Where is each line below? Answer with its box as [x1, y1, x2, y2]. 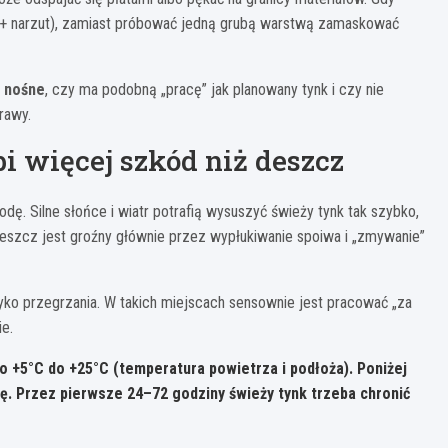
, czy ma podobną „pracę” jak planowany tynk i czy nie [45, 80, 384, 100]
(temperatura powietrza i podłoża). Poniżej [109, 359, 407, 379]
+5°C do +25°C [12, 359, 109, 379]
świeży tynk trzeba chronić [225, 384, 410, 404]
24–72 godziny [127, 384, 225, 404]
